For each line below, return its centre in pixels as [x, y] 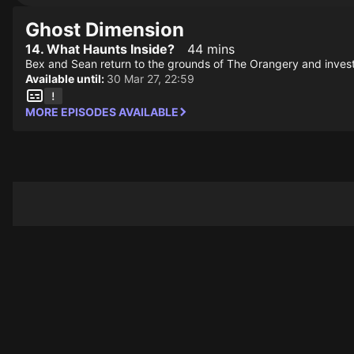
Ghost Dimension [105, 30]
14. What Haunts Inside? [100, 49]
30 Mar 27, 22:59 [151, 79]
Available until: [66, 79]
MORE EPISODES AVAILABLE [102, 112]
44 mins [211, 49]
